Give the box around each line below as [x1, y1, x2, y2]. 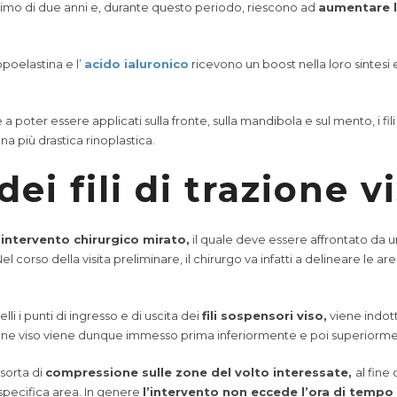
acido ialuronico [84, 57, 189, 71]
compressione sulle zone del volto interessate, [45, 365, 355, 379]
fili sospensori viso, [202, 308, 327, 323]
